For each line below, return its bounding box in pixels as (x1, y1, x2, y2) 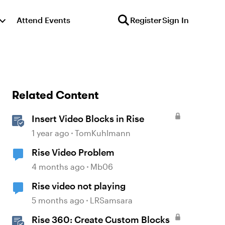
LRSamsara (90, 195, 133, 205)
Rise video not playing (32, 180, 126, 191)
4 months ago (32, 162, 85, 171)
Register (130, 15, 161, 25)
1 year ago (32, 128, 70, 138)
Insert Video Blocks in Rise (32, 113, 145, 124)
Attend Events (17, 15, 71, 25)
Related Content (12, 88, 99, 102)
